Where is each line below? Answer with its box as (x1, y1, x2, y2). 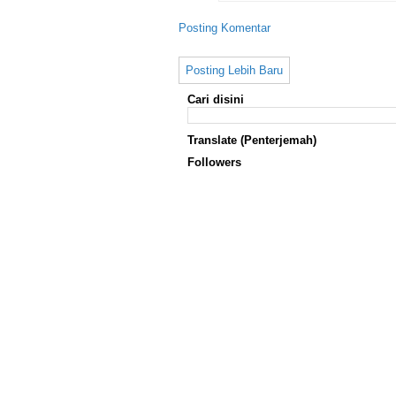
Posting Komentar (179, 20, 270, 34)
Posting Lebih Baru (186, 63, 283, 77)
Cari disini (187, 92, 244, 106)
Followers (187, 155, 241, 169)
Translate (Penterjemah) (187, 133, 316, 147)
